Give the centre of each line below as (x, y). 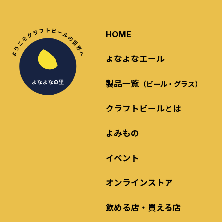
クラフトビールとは (143, 108)
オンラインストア (139, 183)
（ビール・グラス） (170, 83)
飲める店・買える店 (143, 207)
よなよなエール (135, 58)
